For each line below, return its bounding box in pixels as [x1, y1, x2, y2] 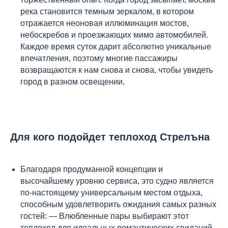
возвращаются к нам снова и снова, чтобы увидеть [20, 66, 213, 74]
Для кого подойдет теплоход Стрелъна [10, 131, 210, 142]
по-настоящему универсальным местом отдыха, [20, 188, 203, 197]
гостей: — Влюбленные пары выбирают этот [20, 212, 189, 220]
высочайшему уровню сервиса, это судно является [20, 177, 214, 185]
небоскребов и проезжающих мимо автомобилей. [20, 31, 208, 39]
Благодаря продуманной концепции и [20, 165, 163, 174]
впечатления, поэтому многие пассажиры [20, 54, 178, 63]
